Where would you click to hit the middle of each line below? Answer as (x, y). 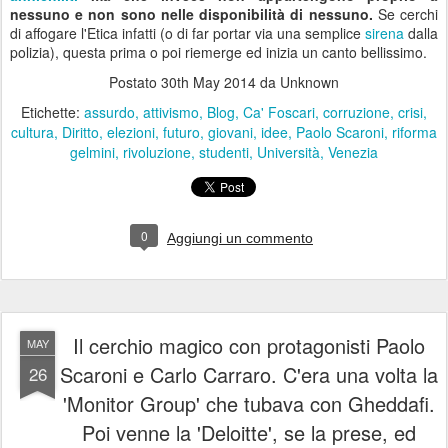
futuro (181, 132)
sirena (384, 33)
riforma (414, 132)
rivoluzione (157, 152)
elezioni (131, 132)
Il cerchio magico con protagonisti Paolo (249, 346)
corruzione (356, 112)
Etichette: (52, 112)
